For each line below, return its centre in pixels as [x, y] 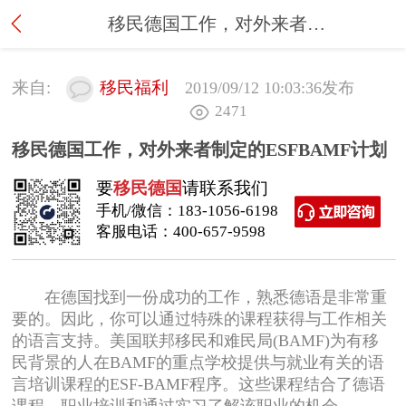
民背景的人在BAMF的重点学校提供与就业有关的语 [198, 362]
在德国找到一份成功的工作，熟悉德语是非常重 [200, 297]
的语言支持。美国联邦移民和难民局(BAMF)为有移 [196, 340]
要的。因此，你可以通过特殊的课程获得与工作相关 [200, 319]
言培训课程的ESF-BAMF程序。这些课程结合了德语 [199, 384]
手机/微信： [136, 211]
